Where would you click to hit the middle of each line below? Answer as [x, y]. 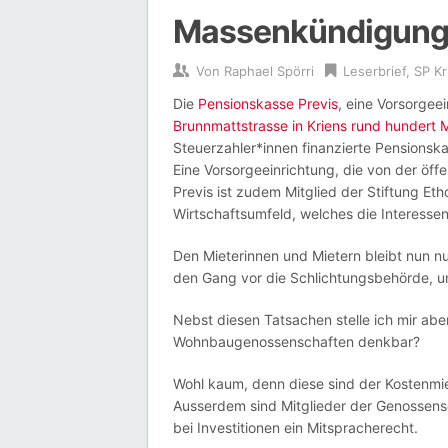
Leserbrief [374, 71]
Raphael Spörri [269, 71]
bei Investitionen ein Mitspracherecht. [297, 427]
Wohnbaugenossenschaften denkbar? [298, 341]
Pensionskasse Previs [268, 103]
